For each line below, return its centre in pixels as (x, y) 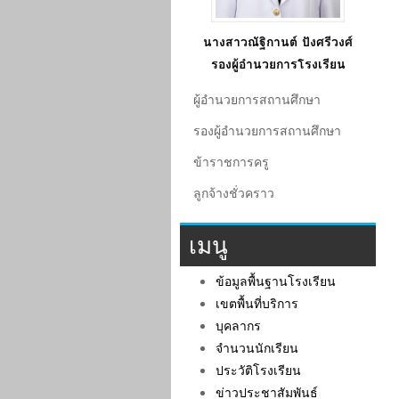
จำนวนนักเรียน (257, 348)
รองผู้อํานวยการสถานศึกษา (267, 130)
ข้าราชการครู (231, 162)
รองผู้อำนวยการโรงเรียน (278, 64)
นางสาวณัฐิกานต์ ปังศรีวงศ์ (278, 41)
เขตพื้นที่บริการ (257, 303)
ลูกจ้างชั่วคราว (234, 193)
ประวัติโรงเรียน (258, 370)
